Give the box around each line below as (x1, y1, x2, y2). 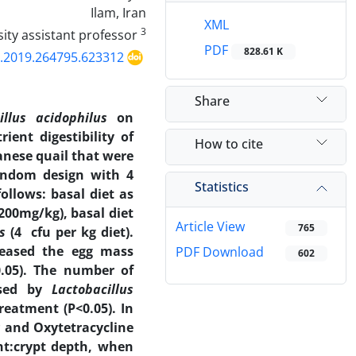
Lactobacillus (52, 281, 133, 298)
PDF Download (176, 243, 264, 261)
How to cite (195, 134, 263, 153)
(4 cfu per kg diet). (10, 223, 134, 241)
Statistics (195, 177, 249, 195)
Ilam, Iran (91, 4, 146, 21)
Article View (176, 218, 245, 236)
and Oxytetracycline (4, 319, 134, 336)
